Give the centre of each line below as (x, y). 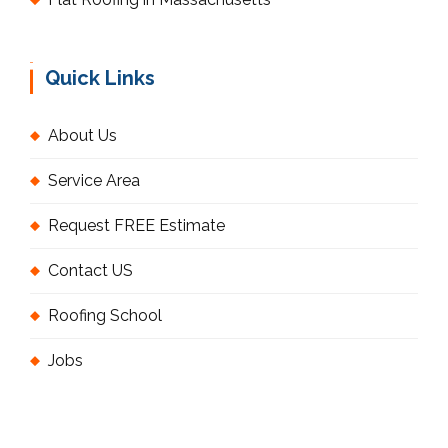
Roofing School (105, 316)
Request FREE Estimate (136, 226)
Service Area (94, 181)
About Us (82, 136)
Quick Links (100, 78)
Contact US (90, 271)
